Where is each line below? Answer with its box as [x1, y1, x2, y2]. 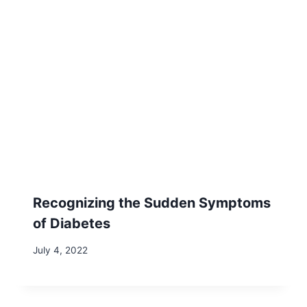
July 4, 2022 [33, 245, 88, 256]
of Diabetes [33, 215, 110, 232]
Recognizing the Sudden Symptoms [33, 195, 271, 212]
